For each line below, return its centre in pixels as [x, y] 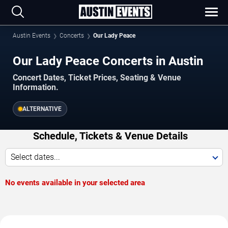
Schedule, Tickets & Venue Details [110, 136]
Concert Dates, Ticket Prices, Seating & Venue [97, 77]
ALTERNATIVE [42, 109]
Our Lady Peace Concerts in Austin [108, 61]
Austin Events [32, 36]
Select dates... [35, 157]
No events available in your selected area [75, 182]
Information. [36, 87]
